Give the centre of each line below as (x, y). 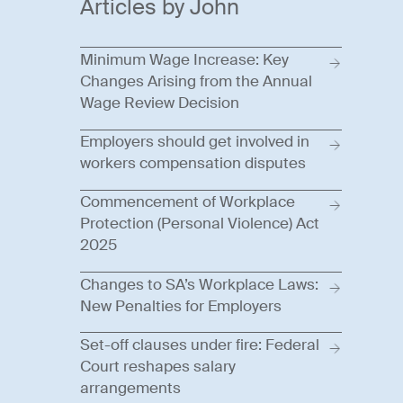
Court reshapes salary (157, 366)
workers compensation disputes (193, 164)
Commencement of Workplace (187, 202)
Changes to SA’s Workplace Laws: (199, 284)
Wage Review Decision (159, 103)
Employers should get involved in (194, 142)
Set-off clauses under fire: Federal (199, 345)
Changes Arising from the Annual (196, 82)
